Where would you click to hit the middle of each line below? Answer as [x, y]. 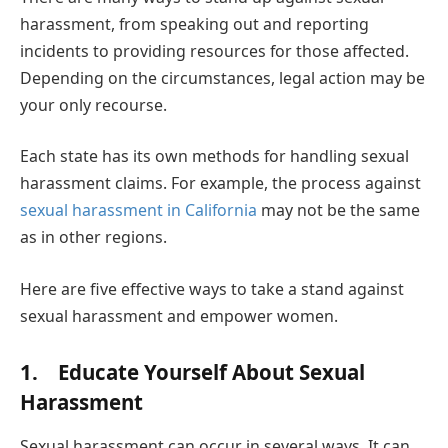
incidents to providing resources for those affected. [214, 50]
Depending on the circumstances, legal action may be [222, 77]
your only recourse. [93, 104]
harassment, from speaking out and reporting [194, 23]
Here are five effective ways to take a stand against [212, 288]
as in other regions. [93, 237]
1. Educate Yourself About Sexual [192, 372]
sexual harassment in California [138, 210]
